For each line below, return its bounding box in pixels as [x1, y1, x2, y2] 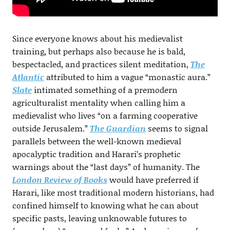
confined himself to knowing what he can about [12, 199, 199, 211]
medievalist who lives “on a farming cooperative [12, 109, 198, 121]
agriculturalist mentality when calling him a [12, 96, 185, 108]
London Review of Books [12, 173, 107, 185]
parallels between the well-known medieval [12, 135, 181, 147]
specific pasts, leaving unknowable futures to [12, 212, 187, 224]
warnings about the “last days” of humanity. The [12, 160, 200, 172]
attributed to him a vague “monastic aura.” [44, 70, 210, 83]
